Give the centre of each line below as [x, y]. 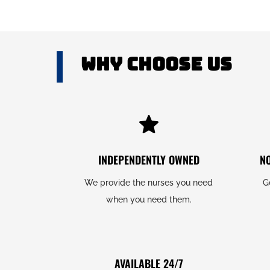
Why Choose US [157, 64]
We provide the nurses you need [149, 183]
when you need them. [149, 200]
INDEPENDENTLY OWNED [149, 160]
